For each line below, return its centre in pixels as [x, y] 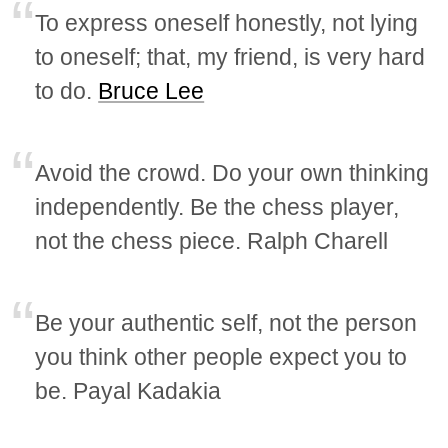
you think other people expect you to [221, 357]
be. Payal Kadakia [128, 391]
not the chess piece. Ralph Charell [212, 241]
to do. [67, 91]
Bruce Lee [151, 91]
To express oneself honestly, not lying [227, 23]
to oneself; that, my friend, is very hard [230, 57]
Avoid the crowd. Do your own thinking [232, 173]
